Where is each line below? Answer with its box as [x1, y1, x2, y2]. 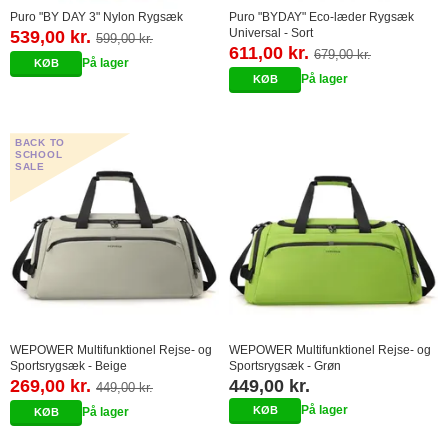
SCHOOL [15, 149, 63, 161]
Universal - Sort [229, 26, 313, 41]
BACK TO [15, 137, 65, 149]
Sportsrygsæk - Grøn [229, 359, 341, 374]
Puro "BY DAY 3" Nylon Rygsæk [10, 10, 183, 25]
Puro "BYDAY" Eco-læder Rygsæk [229, 10, 414, 25]
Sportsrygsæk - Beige [10, 359, 127, 374]
